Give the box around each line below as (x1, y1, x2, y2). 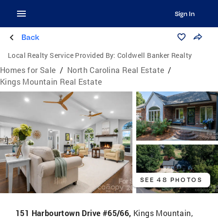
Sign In (174, 10, 195, 18)
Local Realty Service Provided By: (8, 51, 116, 60)
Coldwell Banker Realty (117, 51, 192, 60)
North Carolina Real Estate (67, 65, 164, 75)
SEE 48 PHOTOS (140, 176, 202, 183)
